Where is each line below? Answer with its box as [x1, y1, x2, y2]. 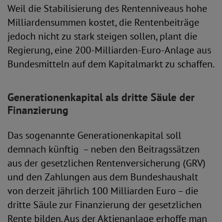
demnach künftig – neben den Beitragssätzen [7, 143, 200, 156]
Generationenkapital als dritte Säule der [7, 90, 195, 104]
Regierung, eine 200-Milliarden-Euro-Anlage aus [7, 44, 211, 56]
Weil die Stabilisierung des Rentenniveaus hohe [7, 2, 207, 15]
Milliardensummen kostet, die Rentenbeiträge [7, 16, 199, 29]
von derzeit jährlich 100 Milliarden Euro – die [7, 184, 198, 197]
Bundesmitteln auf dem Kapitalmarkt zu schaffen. [7, 57, 215, 70]
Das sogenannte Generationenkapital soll [7, 129, 181, 142]
